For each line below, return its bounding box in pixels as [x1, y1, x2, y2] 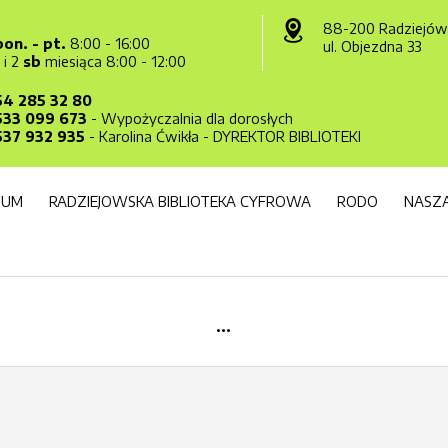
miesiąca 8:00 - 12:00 [41, 53, 187, 70]
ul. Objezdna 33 [322, 38, 421, 55]
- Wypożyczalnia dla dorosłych [87, 110, 294, 127]
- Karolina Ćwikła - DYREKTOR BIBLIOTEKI [85, 128, 362, 145]
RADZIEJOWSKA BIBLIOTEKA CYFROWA [49, 193, 311, 210]
